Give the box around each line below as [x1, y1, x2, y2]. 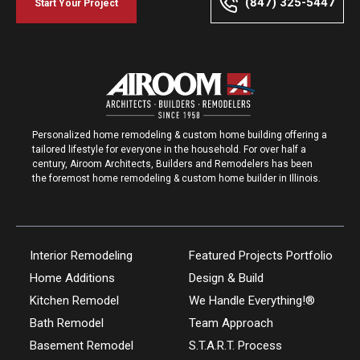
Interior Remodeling [29, 248, 133, 263]
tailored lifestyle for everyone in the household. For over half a [32, 144, 306, 155]
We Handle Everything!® [188, 293, 315, 308]
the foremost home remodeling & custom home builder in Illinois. [32, 173, 321, 184]
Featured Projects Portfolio [188, 248, 333, 263]
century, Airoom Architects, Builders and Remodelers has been [32, 158, 313, 170]
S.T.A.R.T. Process [188, 338, 282, 353]
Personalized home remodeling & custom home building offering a [32, 129, 327, 141]
